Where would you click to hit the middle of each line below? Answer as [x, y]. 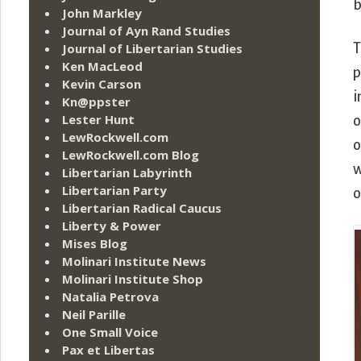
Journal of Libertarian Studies [152, 49]
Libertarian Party [114, 191]
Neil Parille [94, 315]
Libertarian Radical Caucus [142, 208]
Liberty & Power [112, 226]
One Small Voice [110, 332]
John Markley [102, 13]
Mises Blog [95, 244]
